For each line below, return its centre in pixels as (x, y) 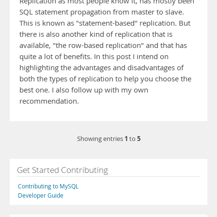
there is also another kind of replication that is (96, 34)
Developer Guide (41, 195)
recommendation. (49, 101)
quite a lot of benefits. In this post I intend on (94, 56)
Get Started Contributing (62, 170)
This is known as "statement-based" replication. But (105, 23)
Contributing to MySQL (48, 186)
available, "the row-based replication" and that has (103, 45)
